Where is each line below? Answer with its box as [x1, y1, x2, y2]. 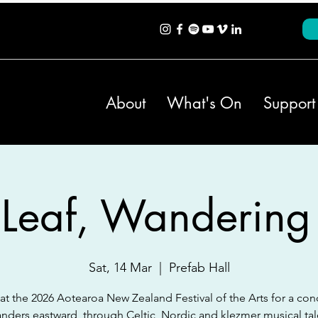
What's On [167, 92, 242, 113]
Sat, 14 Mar [88, 259, 152, 275]
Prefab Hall [168, 259, 230, 275]
